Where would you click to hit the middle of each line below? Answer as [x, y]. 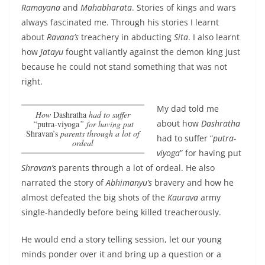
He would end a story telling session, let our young [122, 239]
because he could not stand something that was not [124, 66]
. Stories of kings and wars [184, 7]
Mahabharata [106, 7]
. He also [198, 167]
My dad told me [188, 108]
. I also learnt [214, 37]
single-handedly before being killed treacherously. [121, 212]
